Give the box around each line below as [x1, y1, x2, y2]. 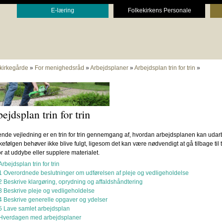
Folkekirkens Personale [127, 7, 191, 14]
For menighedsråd [34, 64, 84, 71]
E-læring [51, 7, 74, 14]
